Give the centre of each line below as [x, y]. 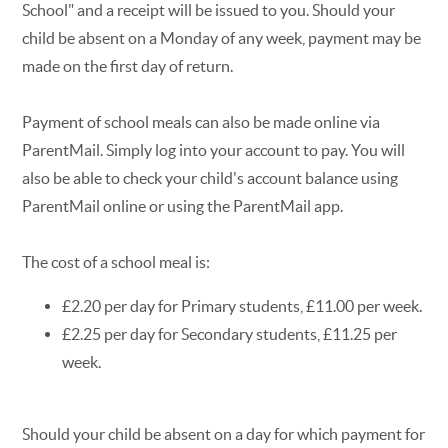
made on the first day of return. [128, 65]
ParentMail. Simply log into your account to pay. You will [214, 149]
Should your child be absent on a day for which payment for [224, 433]
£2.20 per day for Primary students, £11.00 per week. [242, 305]
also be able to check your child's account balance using [210, 177]
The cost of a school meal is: [116, 261]
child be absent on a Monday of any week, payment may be [222, 37]
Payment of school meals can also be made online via [201, 121]
